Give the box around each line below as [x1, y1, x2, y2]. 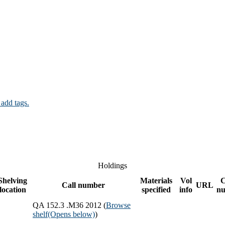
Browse [106, 200, 131, 209]
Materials [140, 176, 172, 185]
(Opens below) [48, 209, 95, 218]
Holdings [98, 161, 127, 170]
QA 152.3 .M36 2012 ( [33, 200, 106, 209]
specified [141, 185, 171, 194]
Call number [62, 180, 105, 189]
